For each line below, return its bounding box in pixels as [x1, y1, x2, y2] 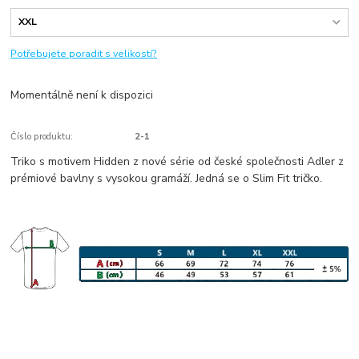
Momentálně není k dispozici [10, 87, 154, 103]
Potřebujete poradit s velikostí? [10, 46, 158, 60]
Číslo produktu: [10, 131, 74, 143]
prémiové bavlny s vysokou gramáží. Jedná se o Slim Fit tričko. [10, 171, 323, 187]
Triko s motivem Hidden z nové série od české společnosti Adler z [10, 154, 345, 170]
